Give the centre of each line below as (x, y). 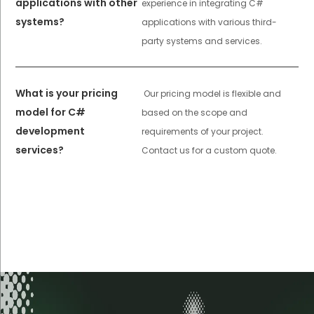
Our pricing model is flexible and (212, 93)
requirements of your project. (202, 131)
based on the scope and (194, 112)
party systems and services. (202, 41)
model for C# (51, 112)
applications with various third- (209, 22)
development (50, 131)
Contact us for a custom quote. (209, 150)
